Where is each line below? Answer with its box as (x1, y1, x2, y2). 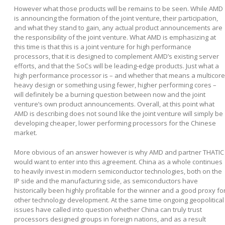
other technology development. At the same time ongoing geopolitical (14, 195, 224, 204)
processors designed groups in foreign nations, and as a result (14, 214, 206, 223)
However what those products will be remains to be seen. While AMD (14, 4, 223, 13)
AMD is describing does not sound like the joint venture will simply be (14, 108, 223, 118)
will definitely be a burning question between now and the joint (14, 89, 205, 99)
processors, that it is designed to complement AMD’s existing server (14, 51, 219, 61)
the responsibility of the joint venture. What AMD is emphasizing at (14, 32, 216, 42)
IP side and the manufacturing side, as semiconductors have (14, 176, 198, 185)
